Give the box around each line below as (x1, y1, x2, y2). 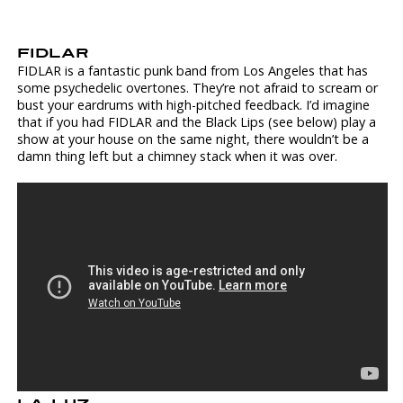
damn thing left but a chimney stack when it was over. (17, 147, 338, 165)
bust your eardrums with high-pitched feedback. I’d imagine (17, 95, 371, 113)
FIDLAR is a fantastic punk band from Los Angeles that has (17, 61, 369, 79)
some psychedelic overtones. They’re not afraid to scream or (17, 78, 379, 96)
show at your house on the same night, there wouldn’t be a (17, 130, 370, 148)
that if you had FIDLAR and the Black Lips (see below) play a (17, 112, 377, 130)
